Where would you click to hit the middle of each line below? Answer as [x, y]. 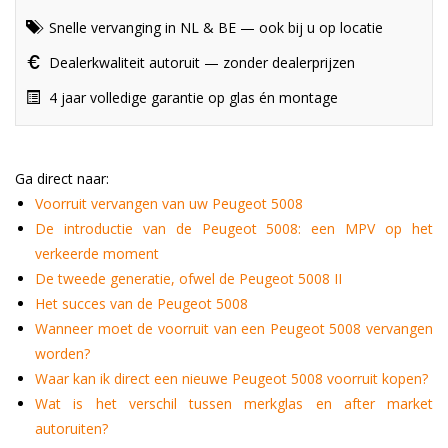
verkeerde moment [97, 253]
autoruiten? [71, 428]
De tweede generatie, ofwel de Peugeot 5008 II [188, 278]
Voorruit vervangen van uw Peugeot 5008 [169, 203]
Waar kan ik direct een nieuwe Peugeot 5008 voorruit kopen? [231, 378]
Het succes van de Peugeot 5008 [141, 303]
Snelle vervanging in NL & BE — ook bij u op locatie [214, 27]
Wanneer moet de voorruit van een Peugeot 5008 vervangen [234, 328]
